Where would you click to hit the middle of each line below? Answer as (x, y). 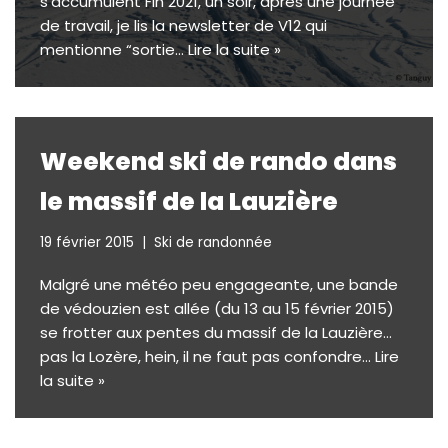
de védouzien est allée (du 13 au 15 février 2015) (217, 308)
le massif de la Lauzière (189, 201)
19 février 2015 (87, 242)
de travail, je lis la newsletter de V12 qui (183, 25)
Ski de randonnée (213, 242)
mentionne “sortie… (114, 49)
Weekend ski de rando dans (218, 161)
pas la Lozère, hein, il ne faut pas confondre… (207, 356)
